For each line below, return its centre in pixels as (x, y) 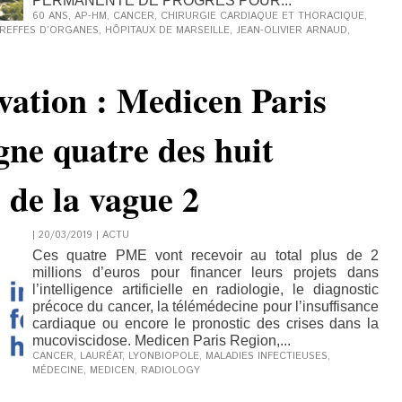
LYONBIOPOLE (164, 356)
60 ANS (50, 16)
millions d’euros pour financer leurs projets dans (205, 272)
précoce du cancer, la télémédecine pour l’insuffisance (205, 306)
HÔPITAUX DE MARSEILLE (167, 31)
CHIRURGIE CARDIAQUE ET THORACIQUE (262, 16)
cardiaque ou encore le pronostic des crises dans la (205, 323)
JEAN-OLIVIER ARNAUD (292, 31)
